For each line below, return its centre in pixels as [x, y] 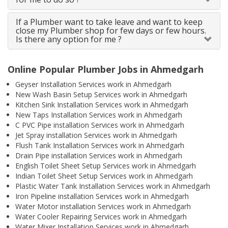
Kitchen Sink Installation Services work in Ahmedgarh [102, 105]
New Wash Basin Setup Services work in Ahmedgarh [101, 95]
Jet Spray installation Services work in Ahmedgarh [96, 135]
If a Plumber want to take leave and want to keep [109, 22]
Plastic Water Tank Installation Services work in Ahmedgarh [113, 186]
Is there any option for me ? [69, 39]
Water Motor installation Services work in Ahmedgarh [103, 207]
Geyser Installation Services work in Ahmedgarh [93, 84]
